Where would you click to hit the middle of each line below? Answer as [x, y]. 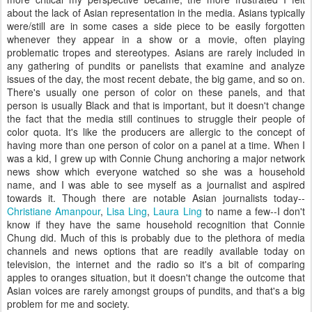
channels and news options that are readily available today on [156, 251]
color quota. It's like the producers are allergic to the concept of [156, 132]
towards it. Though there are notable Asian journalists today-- [156, 198]
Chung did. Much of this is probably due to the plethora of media [156, 237]
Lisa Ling [127, 211]
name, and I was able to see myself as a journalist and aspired [156, 185]
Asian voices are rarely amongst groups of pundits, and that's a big [156, 290]
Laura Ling [178, 211]
